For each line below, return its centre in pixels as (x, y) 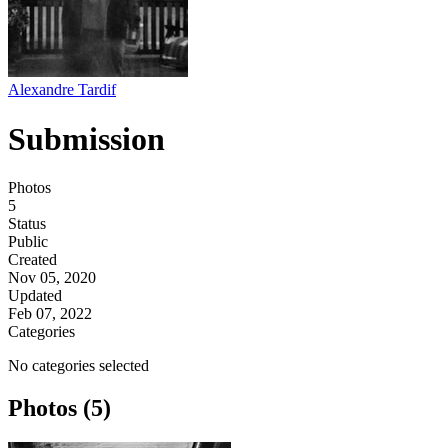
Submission (86, 138)
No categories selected (78, 366)
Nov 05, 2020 (52, 278)
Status (27, 224)
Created (32, 260)
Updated (35, 296)
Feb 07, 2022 (50, 314)
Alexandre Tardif (62, 90)
